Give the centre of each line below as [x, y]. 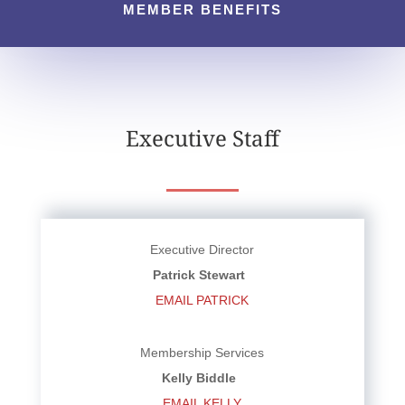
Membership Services [202, 352]
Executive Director [202, 249]
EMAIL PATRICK [202, 300]
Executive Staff [202, 137]
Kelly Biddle [198, 377]
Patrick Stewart [198, 274]
